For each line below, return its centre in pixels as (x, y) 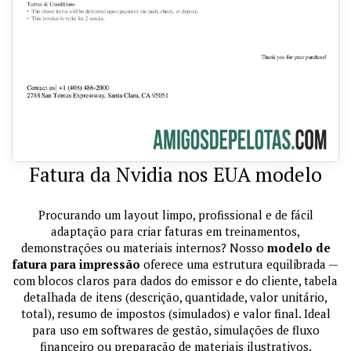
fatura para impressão (76, 264)
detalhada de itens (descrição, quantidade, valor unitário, (175, 297)
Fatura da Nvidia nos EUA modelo (175, 174)
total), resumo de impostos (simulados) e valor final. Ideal (175, 313)
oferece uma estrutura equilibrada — (239, 264)
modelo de (299, 247)
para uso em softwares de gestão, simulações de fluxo (175, 329)
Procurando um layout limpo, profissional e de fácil (175, 214)
